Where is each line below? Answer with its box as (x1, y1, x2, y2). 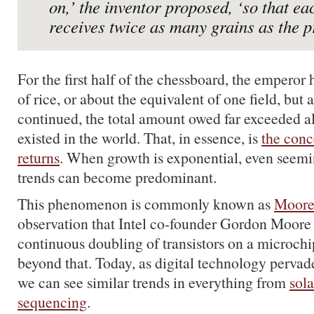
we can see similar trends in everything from (18, 272, 289, 293)
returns (18, 147, 60, 168)
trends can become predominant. (18, 167, 217, 188)
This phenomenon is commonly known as (18, 193, 274, 214)
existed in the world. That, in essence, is (18, 128, 261, 149)
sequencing (18, 292, 87, 313)
